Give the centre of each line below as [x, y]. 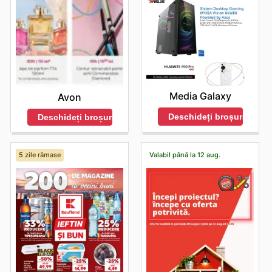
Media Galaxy [200, 96]
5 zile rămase [39, 155]
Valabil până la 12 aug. [185, 155]
